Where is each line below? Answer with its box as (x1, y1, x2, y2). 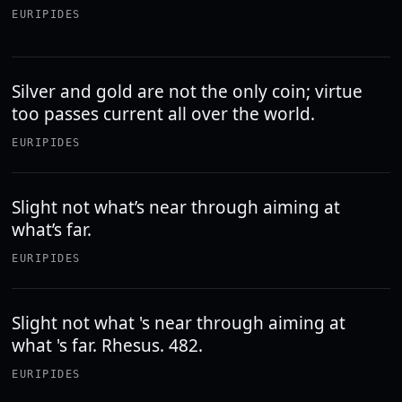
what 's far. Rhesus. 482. (12, 334, 204, 357)
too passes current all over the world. (12, 102, 316, 126)
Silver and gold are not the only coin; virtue (12, 80, 363, 103)
